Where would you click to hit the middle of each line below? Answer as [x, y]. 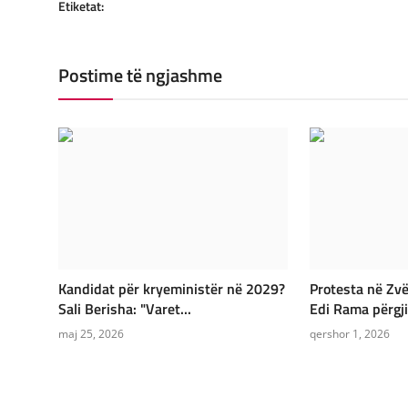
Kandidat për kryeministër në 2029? [172, 288]
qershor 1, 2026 [349, 333]
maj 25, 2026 [91, 333]
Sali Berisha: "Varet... [125, 308]
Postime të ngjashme [140, 75]
